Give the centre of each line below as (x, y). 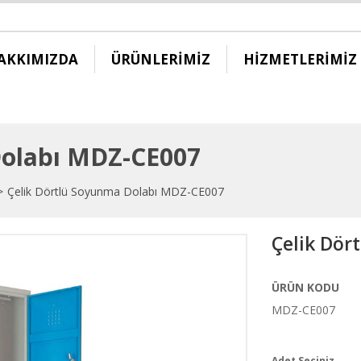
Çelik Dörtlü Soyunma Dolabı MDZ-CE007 (116, 191)
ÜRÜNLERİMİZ (161, 59)
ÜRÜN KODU (305, 287)
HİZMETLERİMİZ (300, 59)
